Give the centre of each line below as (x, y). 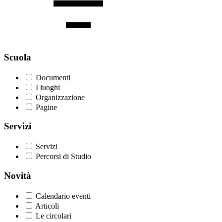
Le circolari (54, 216)
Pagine (46, 107)
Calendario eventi (63, 196)
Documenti (53, 77)
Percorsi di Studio (63, 157)
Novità (18, 175)
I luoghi (48, 87)
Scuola (18, 57)
